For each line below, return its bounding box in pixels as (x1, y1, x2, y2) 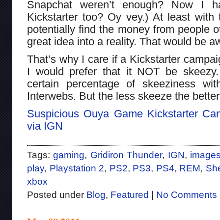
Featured (110, 190, 149, 200)
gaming (53, 150, 85, 160)
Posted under (27, 190, 86, 200)
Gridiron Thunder (90, 150, 163, 160)
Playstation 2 (49, 163, 104, 173)
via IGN (27, 120, 63, 132)
